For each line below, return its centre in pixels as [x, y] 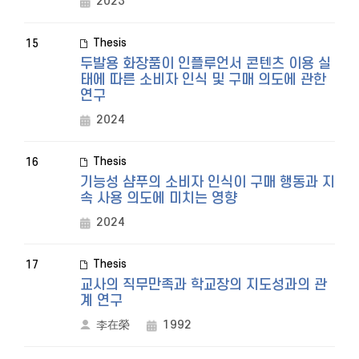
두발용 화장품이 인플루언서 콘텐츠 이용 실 [206, 64]
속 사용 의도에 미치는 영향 [159, 198]
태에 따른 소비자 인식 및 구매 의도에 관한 [203, 80]
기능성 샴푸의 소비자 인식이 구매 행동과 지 [208, 182]
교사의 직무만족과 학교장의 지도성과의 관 [204, 285]
